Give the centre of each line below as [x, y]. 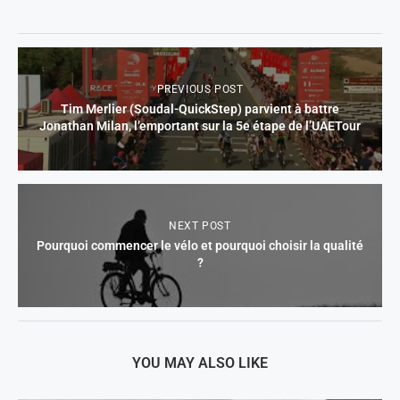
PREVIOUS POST [200, 89]
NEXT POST [200, 226]
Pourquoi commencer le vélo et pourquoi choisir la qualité [200, 246]
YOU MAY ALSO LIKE [200, 363]
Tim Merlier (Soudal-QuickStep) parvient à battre [200, 109]
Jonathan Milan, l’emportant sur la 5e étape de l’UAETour [200, 126]
